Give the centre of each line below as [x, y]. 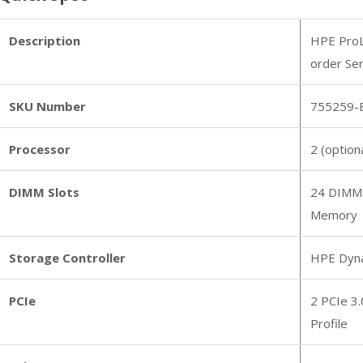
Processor [39, 149]
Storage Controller [67, 258]
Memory [333, 215]
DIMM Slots [44, 192]
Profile [329, 323]
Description [44, 41]
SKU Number [47, 106]
